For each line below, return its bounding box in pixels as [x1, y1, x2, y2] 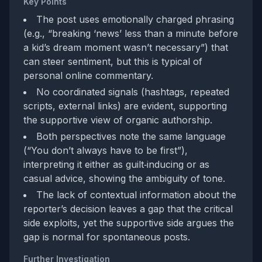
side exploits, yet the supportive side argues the [23, 217, 234, 229]
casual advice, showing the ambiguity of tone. [23, 173, 225, 184]
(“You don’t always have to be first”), [23, 144, 188, 156]
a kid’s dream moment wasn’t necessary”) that [23, 42, 228, 53]
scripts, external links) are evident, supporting [23, 100, 227, 112]
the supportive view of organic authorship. [23, 114, 212, 126]
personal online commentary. [23, 70, 153, 81]
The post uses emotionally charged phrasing [36, 13, 234, 25]
